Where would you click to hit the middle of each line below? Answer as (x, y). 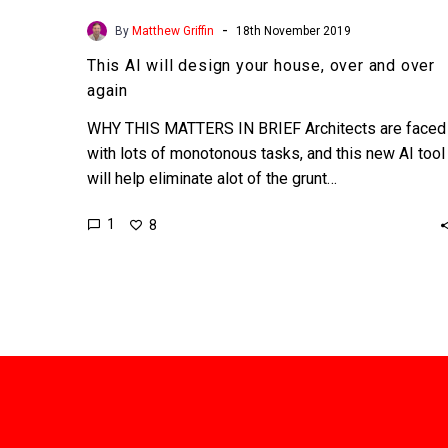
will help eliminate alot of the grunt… (212, 178)
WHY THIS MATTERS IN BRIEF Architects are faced (266, 128)
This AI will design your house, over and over (261, 65)
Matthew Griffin (173, 30)
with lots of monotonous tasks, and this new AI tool (266, 153)
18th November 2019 (293, 30)
